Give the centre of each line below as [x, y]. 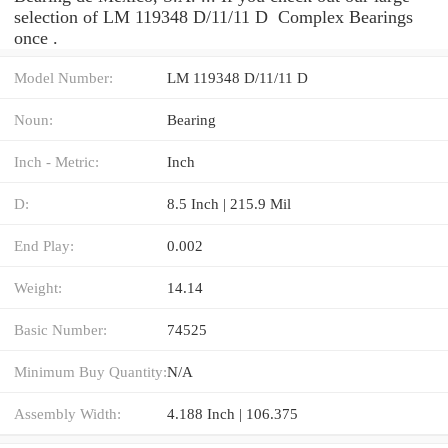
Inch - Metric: [56, 161]
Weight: [38, 287]
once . [36, 37]
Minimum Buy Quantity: [90, 371]
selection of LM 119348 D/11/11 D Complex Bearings [213, 16]
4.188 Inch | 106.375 [232, 413]
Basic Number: [60, 329]
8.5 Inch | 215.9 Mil [229, 203]
